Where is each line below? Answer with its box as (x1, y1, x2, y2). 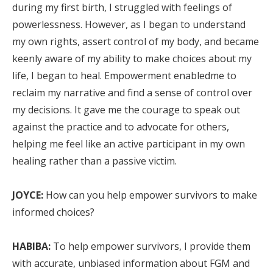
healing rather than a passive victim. (12, 154, 177, 168)
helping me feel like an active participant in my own (12, 137, 245, 151)
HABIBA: (12, 239, 51, 253)
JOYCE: (12, 188, 43, 202)
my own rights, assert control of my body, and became (12, 35, 259, 48)
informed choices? (12, 205, 94, 219)
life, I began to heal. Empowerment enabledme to (12, 69, 236, 82)
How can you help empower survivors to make (43, 188, 257, 202)
